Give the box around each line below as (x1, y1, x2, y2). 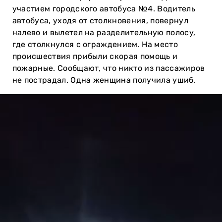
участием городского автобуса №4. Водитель (12, 3, 195, 13)
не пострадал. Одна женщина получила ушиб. (12, 75, 196, 85)
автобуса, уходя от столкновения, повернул (12, 15, 188, 25)
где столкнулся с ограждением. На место (12, 39, 178, 49)
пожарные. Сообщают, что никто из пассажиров (12, 63, 205, 73)
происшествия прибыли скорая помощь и (12, 51, 178, 61)
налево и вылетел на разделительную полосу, (12, 27, 196, 37)
